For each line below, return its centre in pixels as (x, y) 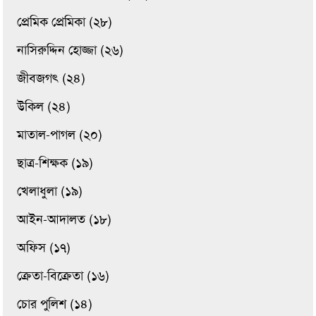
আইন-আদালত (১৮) (65, 219)
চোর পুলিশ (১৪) (55, 304)
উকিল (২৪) (44, 107)
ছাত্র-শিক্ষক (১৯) (55, 163)
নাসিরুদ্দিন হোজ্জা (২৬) (71, 50)
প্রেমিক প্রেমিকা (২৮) (65, 22)
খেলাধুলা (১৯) (50, 191)
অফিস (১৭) (44, 248)
